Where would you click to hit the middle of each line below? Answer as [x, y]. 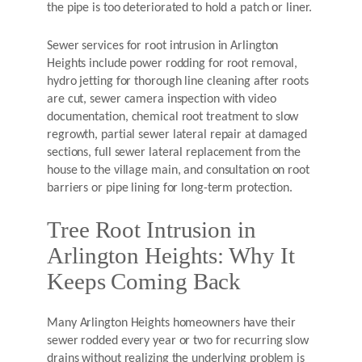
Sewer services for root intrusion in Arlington [163, 46]
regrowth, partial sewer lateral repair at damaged [177, 135]
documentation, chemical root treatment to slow [173, 118]
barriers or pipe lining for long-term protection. [170, 189]
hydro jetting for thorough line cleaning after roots [178, 82]
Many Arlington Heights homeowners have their [171, 324]
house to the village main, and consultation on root [178, 171]
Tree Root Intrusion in [152, 230]
